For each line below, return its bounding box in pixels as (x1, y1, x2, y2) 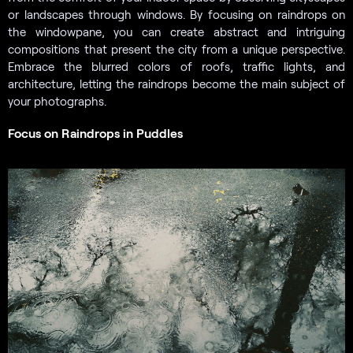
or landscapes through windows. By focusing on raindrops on (8, 7, 345, 22)
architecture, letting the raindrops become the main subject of (8, 76, 345, 91)
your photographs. (8, 94, 106, 109)
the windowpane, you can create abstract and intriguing (8, 24, 345, 39)
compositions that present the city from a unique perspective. (8, 42, 345, 57)
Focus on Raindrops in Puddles (8, 125, 183, 141)
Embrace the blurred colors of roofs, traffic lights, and (8, 59, 345, 74)
